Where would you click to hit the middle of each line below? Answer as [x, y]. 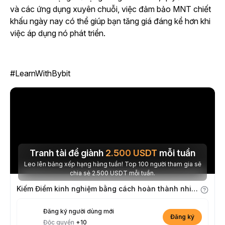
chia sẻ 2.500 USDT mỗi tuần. [133, 173]
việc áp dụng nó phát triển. [58, 33]
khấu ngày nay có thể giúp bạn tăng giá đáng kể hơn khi [110, 21]
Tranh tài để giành [68, 153]
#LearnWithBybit [40, 74]
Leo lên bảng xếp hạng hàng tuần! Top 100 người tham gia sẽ [87, 164]
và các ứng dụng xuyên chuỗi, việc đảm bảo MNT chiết [110, 9]
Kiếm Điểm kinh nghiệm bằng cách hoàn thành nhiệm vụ [195, 189]
